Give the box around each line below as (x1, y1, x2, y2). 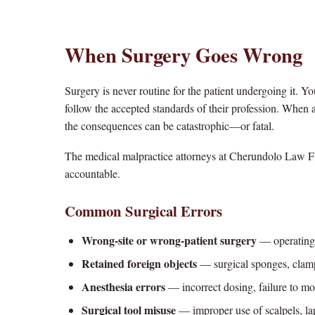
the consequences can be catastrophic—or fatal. (65, 118, 274, 133)
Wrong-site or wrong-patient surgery (82, 232, 257, 248)
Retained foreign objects (82, 255, 197, 271)
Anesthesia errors (82, 278, 165, 295)
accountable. (65, 166, 120, 181)
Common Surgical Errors (65, 200, 222, 221)
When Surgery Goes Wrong (65, 40, 302, 70)
